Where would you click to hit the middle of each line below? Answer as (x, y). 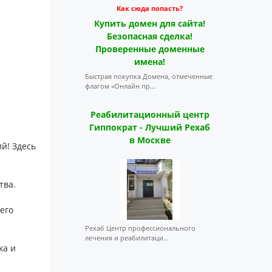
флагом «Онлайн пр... (120, 86)
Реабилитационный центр (150, 114)
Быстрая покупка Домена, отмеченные (148, 76)
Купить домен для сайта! (150, 23)
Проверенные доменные (150, 49)
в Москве (150, 140)
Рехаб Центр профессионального (140, 228)
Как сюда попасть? (150, 8)
